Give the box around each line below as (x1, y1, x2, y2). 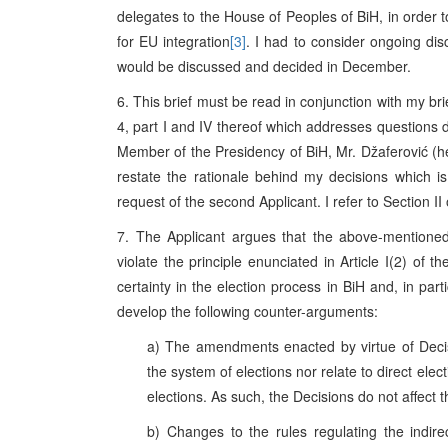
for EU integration (117, 31, 231, 51)
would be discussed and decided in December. (117, 56, 411, 76)
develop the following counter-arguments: (117, 301, 378, 321)
